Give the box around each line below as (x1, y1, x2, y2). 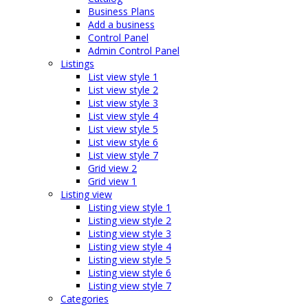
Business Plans (88, 5, 155, 19)
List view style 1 (88, 70, 158, 84)
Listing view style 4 (88, 240, 171, 254)
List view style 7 (88, 148, 158, 162)
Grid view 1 (88, 175, 137, 188)
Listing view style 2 (88, 214, 171, 228)
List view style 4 (88, 109, 158, 123)
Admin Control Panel (88, 44, 179, 58)
